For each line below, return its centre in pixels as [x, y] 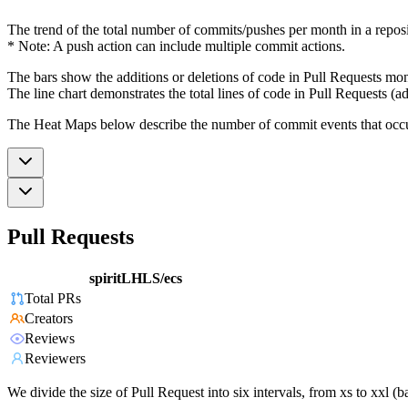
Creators [49, 319]
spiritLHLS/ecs [136, 279]
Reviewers [55, 359]
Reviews [50, 339]
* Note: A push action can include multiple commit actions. [176, 46]
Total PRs [53, 299]
